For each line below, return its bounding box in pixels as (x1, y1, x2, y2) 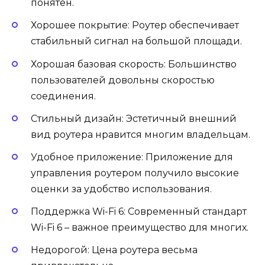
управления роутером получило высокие (31, 167, 239, 179)
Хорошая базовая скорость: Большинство (31, 58, 237, 70)
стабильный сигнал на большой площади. (31, 35, 242, 47)
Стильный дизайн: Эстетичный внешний (31, 112, 237, 124)
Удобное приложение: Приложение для (31, 151, 233, 163)
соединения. (31, 90, 96, 102)
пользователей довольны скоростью (31, 74, 215, 86)
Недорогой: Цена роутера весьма (31, 244, 198, 256)
